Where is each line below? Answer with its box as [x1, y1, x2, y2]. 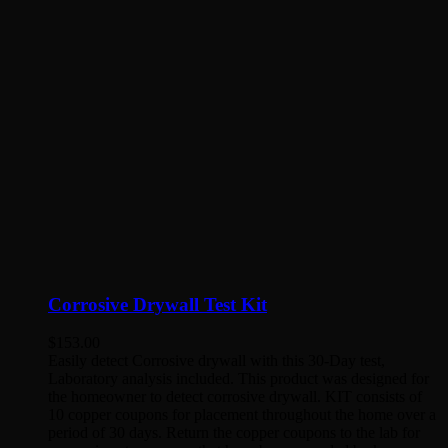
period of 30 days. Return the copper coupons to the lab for [48, 424, 420, 442]
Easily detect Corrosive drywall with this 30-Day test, [48, 352, 385, 370]
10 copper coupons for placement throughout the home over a [48, 406, 436, 424]
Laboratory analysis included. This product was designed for [48, 370, 429, 388]
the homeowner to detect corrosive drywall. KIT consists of [48, 388, 422, 406]
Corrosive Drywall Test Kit [48, 293, 267, 315]
